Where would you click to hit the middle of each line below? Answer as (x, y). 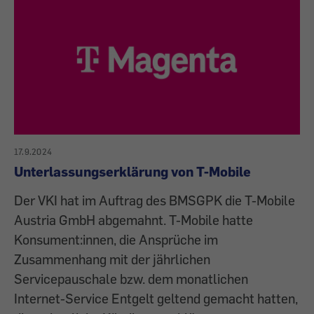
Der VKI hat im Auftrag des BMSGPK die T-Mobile (155, 200)
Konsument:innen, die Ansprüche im (116, 240)
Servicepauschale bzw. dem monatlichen (131, 279)
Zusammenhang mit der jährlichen (112, 259)
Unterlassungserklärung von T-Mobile (132, 172)
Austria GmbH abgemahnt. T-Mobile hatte (134, 220)
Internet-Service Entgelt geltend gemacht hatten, (156, 299)
